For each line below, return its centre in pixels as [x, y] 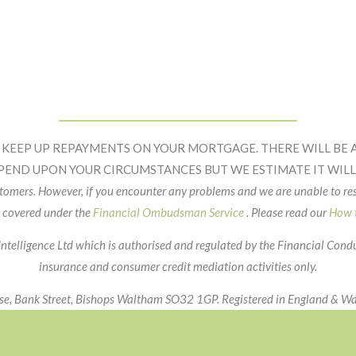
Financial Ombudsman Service [168, 212]
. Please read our [286, 212]
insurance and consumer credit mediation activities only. [178, 266]
